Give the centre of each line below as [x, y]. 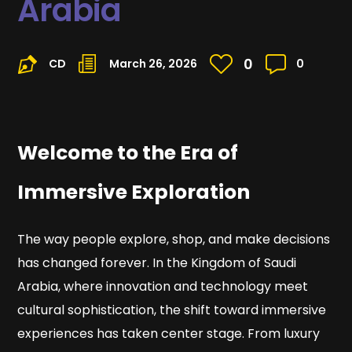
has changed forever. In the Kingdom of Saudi [157, 263]
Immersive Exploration [134, 192]
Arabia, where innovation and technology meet [163, 287]
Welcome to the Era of [128, 153]
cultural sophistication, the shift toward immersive [172, 310]
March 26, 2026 [154, 64]
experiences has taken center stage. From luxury [169, 334]
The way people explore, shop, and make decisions [174, 240]
